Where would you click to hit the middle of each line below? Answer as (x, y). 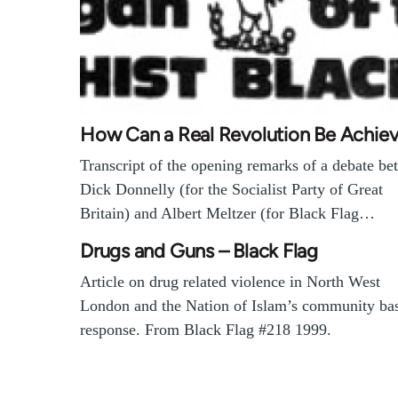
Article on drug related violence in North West (230, 282)
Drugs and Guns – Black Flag (199, 251)
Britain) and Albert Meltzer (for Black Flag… (227, 214)
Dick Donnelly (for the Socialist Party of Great (231, 190)
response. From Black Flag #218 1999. (206, 330)
